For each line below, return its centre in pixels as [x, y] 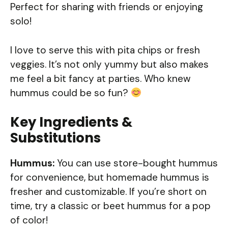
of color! [29, 220]
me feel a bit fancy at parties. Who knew [101, 78]
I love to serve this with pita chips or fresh [105, 50]
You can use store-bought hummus [136, 163]
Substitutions [55, 138]
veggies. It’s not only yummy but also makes [109, 64]
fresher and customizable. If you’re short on [108, 192]
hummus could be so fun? [70, 93]
